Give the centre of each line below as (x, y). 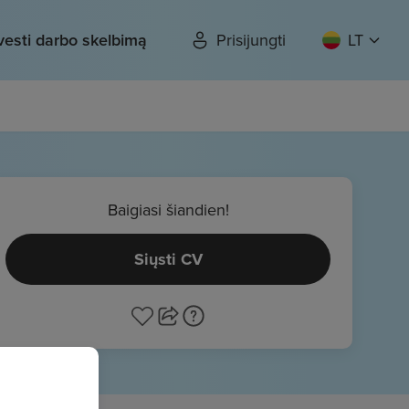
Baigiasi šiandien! (168, 210)
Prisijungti (251, 40)
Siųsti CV (168, 259)
